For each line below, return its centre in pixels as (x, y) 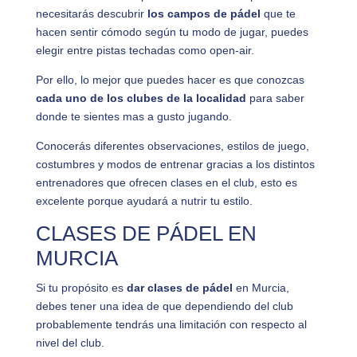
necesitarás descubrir (91, 14)
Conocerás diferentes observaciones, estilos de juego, (172, 146)
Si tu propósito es (81, 288)
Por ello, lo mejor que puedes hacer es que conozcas (170, 80)
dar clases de (164, 288)
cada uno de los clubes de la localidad (141, 98)
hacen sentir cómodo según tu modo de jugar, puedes (172, 32)
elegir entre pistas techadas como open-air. (145, 50)
